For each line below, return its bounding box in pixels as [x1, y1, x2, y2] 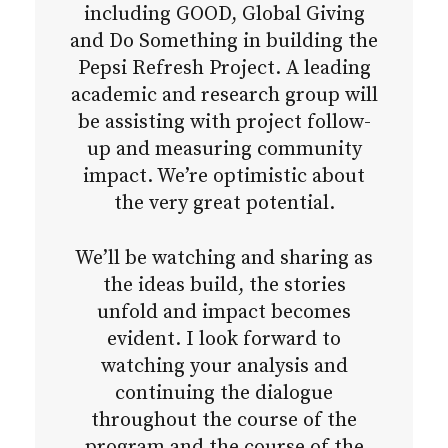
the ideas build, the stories [102, 273, 346, 299]
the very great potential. [113, 191, 335, 217]
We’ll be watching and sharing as [75, 246, 373, 272]
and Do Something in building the [70, 29, 378, 55]
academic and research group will [70, 83, 378, 109]
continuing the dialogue [115, 381, 333, 407]
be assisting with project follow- [77, 110, 371, 136]
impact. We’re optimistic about [83, 164, 365, 190]
